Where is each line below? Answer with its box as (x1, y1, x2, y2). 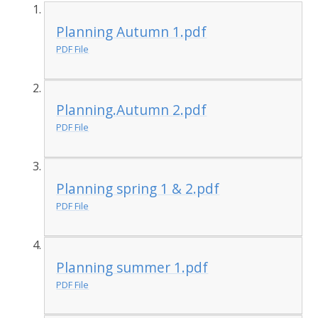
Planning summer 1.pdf (56, 257, 209, 277)
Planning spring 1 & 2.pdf (56, 179, 220, 199)
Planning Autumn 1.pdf (56, 21, 207, 41)
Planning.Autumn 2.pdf (56, 100, 207, 120)
